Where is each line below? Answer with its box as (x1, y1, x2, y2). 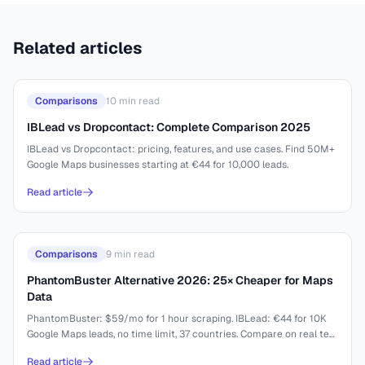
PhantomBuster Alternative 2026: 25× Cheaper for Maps (27, 273, 333, 288)
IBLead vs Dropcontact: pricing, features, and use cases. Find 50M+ (27, 143, 335, 156)
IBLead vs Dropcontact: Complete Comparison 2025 (27, 120, 310, 134)
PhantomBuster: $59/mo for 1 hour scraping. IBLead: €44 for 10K (27, 312, 327, 325)
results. (27, 343, 59, 356)
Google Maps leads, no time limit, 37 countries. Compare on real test (27, 328, 338, 341)
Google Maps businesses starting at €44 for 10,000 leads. (27, 158, 288, 171)
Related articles (13, 37, 142, 59)
